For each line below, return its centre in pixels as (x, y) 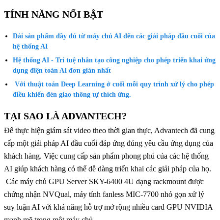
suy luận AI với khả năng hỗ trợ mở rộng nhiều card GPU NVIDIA (108, 207)
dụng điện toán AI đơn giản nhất (63, 71)
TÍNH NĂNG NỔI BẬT (54, 14)
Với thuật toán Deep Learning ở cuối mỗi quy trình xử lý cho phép (114, 84)
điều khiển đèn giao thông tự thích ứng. (72, 95)
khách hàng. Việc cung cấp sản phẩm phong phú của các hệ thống (106, 156)
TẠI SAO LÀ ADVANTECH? (65, 116)
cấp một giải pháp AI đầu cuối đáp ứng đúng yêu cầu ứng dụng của (109, 143)
